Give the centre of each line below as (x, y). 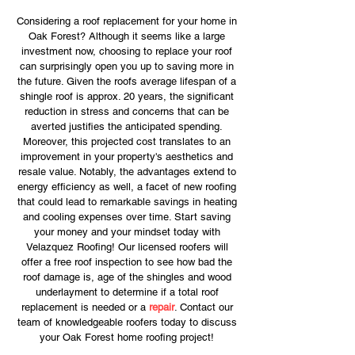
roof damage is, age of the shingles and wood (127, 277)
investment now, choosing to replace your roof (127, 51)
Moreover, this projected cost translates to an (127, 141)
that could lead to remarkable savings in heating (127, 202)
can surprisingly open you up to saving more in (127, 66)
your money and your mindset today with (127, 232)
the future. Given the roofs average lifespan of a (127, 81)
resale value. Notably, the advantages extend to (127, 172)
